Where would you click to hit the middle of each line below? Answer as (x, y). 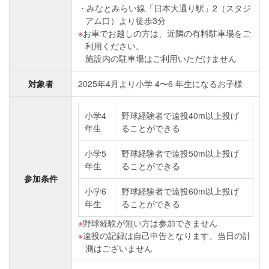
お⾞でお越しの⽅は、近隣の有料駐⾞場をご (167, 33)
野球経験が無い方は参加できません (150, 223)
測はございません (119, 248)
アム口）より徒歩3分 (125, 20)
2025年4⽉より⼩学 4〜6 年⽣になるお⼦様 (160, 83)
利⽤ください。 (115, 46)
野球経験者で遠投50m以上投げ (180, 153)
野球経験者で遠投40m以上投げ (180, 115)
